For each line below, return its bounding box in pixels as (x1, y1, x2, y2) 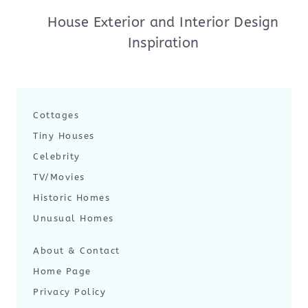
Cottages (33, 110, 79, 120)
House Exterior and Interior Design (47, 14, 279, 30)
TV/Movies (33, 172, 85, 182)
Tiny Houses (33, 131, 95, 141)
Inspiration (127, 35, 199, 51)
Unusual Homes (33, 213, 114, 223)
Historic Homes (33, 192, 110, 203)
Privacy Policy (33, 287, 106, 297)
